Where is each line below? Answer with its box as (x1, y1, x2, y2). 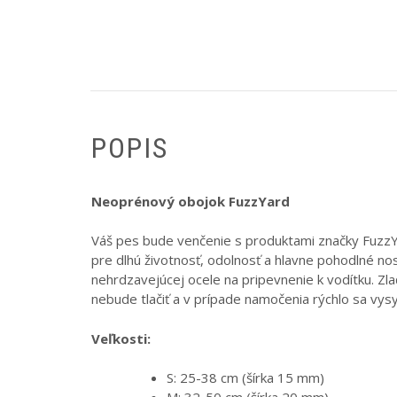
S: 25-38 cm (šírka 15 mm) (167, 369, 324, 387)
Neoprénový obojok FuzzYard (91, 191, 290, 210)
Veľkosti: (91, 329, 151, 347)
